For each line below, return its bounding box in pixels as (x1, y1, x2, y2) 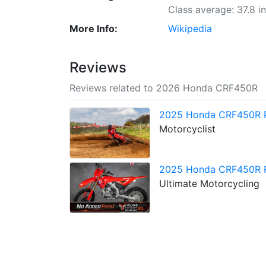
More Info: (69, 22, 118, 34)
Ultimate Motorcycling (159, 177, 260, 189)
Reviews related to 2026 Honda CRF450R (69, 81, 258, 94)
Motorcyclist (159, 122, 216, 135)
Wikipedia (168, 22, 213, 34)
